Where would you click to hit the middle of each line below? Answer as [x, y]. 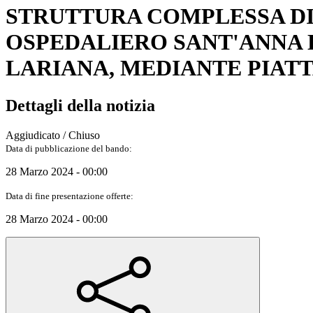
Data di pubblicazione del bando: [69, 148]
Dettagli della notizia [80, 105]
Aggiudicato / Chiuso [53, 135]
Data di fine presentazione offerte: [70, 196]
